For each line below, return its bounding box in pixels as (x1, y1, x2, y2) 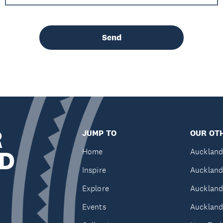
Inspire (82, 165, 106, 175)
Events (82, 202, 106, 212)
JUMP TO (82, 128, 116, 138)
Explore (82, 183, 109, 194)
